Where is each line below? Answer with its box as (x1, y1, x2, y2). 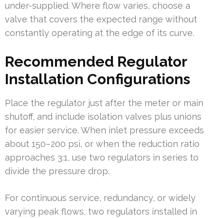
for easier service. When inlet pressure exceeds (5, 125, 204, 135)
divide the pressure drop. (5, 165, 109, 176)
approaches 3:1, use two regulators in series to (5, 152, 199, 163)
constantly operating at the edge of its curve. (5, 27, 194, 38)
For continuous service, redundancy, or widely (5, 192, 196, 203)
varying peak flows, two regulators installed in (5, 206, 197, 217)
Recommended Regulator (5, 53, 187, 70)
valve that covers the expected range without (5, 14, 197, 24)
